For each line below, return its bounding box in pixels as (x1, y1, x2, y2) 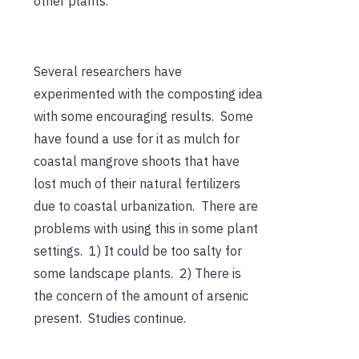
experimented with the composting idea (34, 85, 263, 102)
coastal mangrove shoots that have (34, 152, 240, 169)
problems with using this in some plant (34, 220, 258, 236)
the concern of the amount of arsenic (34, 287, 248, 304)
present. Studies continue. (34, 309, 186, 326)
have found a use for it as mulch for (34, 130, 240, 147)
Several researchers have (34, 63, 182, 79)
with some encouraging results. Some (34, 107, 253, 124)
